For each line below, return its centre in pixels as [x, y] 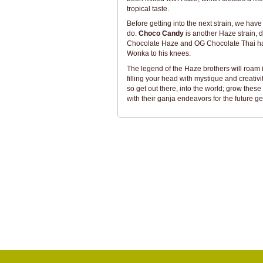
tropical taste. [148, 9]
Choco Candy [161, 33]
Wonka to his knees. [159, 53]
